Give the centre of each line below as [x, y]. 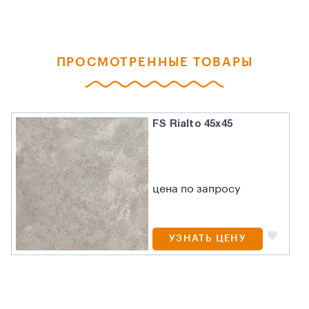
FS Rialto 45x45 [193, 124]
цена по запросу [197, 189]
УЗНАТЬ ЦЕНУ [208, 239]
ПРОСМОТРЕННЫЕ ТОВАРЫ [154, 62]
